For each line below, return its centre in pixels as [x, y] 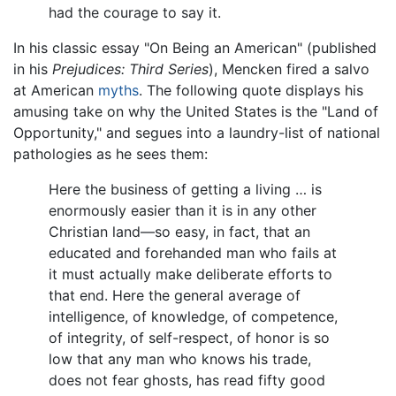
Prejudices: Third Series [130, 69]
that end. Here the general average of [175, 295]
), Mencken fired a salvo [289, 69]
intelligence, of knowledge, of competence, [193, 316]
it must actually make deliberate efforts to [190, 274]
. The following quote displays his [251, 90]
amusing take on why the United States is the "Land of [196, 111]
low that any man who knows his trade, [180, 358]
